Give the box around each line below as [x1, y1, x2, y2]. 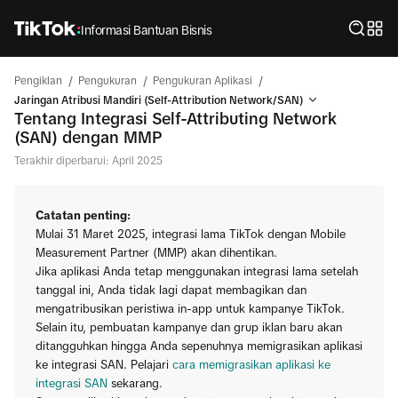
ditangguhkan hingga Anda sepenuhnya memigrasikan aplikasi [36, 339, 362, 353]
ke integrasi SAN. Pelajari [36, 358, 172, 371]
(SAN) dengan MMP [14, 129, 163, 147]
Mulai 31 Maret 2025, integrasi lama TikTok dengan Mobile [36, 227, 346, 241]
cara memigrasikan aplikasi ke [172, 358, 330, 371]
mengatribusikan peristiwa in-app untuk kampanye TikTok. [36, 302, 345, 315]
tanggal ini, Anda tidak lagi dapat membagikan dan [36, 283, 306, 297]
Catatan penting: [36, 209, 131, 222]
